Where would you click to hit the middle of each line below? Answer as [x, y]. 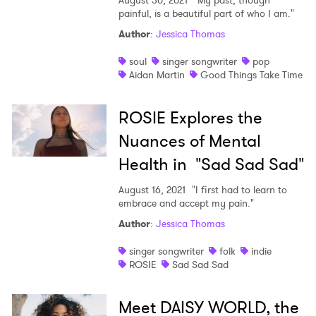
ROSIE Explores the [190, 118]
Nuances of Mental [189, 141]
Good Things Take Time [251, 75]
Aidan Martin [157, 75]
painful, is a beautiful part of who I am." [206, 14]
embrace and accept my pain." [186, 203]
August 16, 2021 [152, 190]
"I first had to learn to [238, 190]
